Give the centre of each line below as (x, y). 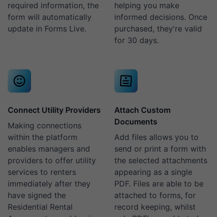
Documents (136, 122)
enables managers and (49, 149)
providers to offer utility (52, 160)
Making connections (45, 125)
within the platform (43, 137)
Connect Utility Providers (54, 110)
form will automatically (50, 17)
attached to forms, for (155, 195)
